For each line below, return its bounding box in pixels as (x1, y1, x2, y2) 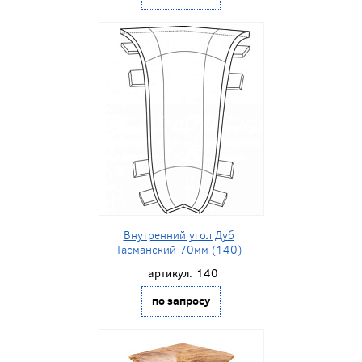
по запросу (152, 292, 210, 309)
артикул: (148, 265, 192, 281)
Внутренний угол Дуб (123, 227, 234, 243)
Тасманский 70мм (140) (116, 242, 242, 258)
